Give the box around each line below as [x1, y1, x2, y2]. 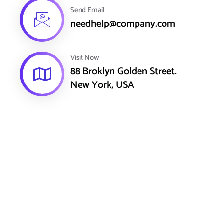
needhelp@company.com [70, 15, 175, 32]
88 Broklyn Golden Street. [70, 63, 177, 80]
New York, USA [70, 77, 134, 93]
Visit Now [70, 51, 99, 64]
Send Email [70, 3, 105, 16]
